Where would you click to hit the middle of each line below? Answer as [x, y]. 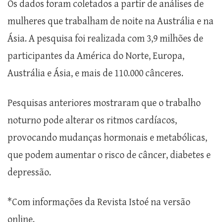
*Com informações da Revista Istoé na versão [99, 203]
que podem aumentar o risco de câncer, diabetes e [109, 156]
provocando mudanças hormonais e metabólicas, [107, 138]
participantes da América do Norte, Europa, [96, 56]
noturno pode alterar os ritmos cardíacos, [92, 121]
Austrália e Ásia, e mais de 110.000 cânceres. [95, 74]
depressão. [29, 173]
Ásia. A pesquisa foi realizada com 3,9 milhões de [105, 39]
